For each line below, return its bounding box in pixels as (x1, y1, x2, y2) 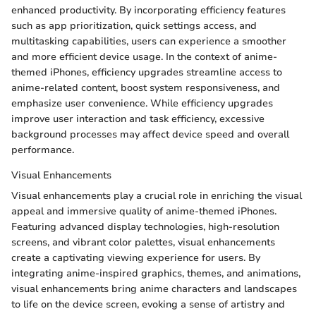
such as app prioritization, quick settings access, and (11, 19, 257, 32)
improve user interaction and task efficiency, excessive (11, 112, 265, 126)
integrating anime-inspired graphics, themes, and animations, (11, 267, 300, 280)
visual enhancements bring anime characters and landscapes (11, 282, 297, 296)
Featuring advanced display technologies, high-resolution (11, 220, 279, 233)
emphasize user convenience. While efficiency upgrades (11, 97, 273, 110)
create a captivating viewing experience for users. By (11, 251, 260, 265)
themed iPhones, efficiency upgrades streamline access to (11, 66, 282, 79)
